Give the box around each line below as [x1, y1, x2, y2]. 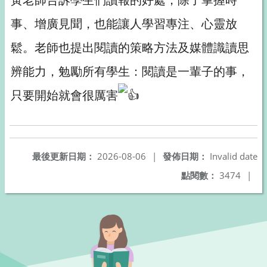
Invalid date [207, 150, 257, 162]
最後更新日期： [32, 150, 95, 162]
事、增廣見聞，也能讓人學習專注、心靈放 [11, 15, 237, 32]
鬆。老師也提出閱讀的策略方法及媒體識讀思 [11, 39, 249, 55]
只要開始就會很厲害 [11, 87, 118, 103]
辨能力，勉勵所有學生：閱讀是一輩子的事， [11, 63, 249, 79]
